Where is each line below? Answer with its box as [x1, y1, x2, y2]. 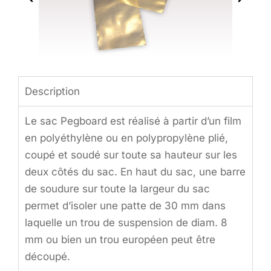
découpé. [25, 250, 70, 263]
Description [25, 85, 80, 97]
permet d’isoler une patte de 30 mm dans [25, 200, 226, 212]
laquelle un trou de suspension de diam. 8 [25, 217, 227, 229]
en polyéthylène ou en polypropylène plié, [25, 132, 228, 144]
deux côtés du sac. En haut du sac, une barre [25, 166, 246, 178]
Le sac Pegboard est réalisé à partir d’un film [25, 115, 241, 127]
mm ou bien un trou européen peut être [25, 233, 215, 246]
